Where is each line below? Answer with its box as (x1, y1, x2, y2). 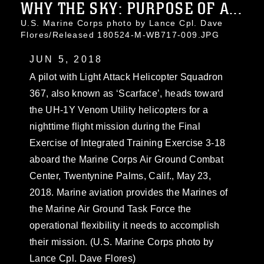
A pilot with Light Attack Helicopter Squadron (29, 72, 223, 82)
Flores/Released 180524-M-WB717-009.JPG (21, 30, 220, 39)
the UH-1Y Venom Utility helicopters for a (29, 105, 209, 115)
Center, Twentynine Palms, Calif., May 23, (29, 171, 212, 181)
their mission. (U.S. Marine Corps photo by (29, 237, 214, 247)
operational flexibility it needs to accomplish (29, 220, 220, 230)
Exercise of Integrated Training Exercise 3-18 (29, 138, 226, 148)
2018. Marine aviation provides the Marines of (29, 187, 228, 197)
